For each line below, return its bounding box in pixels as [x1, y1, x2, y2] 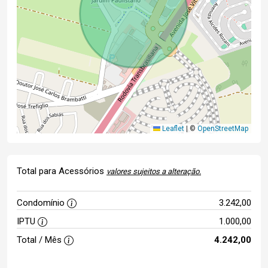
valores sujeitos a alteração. [106, 167, 201, 176]
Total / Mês [17, 234, 64, 245]
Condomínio [17, 197, 67, 208]
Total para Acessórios [17, 166, 106, 176]
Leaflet [160, 124, 184, 133]
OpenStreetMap [197, 124, 248, 133]
